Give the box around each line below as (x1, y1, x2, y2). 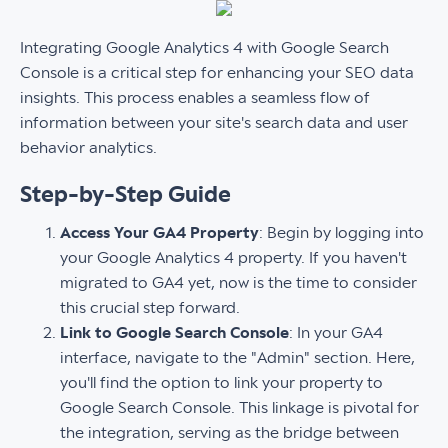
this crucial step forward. (60, 299, 240, 317)
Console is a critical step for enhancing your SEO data (20, 64, 414, 82)
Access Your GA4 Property (60, 224, 259, 242)
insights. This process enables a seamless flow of (20, 89, 370, 107)
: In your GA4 (289, 324, 383, 342)
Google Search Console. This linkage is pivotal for (60, 399, 419, 417)
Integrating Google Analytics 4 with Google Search (20, 39, 389, 57)
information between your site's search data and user (20, 114, 408, 132)
